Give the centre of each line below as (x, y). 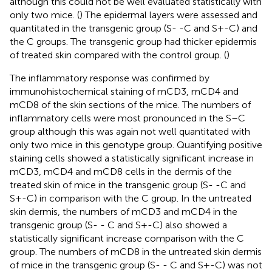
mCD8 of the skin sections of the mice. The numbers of (130, 104)
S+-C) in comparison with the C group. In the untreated (131, 198)
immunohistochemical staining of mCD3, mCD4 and (124, 91)
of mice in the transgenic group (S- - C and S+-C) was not (136, 265)
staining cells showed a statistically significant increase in (132, 158)
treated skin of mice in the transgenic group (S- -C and (128, 185)
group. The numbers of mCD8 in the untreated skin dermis (136, 251)
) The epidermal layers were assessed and (168, 15)
